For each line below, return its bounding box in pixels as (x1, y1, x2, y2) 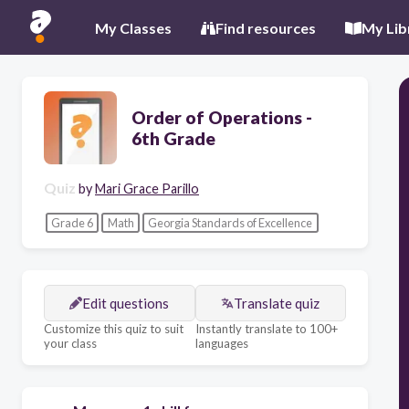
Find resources (215, 18, 316, 37)
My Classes (95, 18, 172, 37)
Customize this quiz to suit (44, 321, 184, 337)
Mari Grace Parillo (95, 181, 199, 196)
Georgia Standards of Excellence (148, 215, 313, 230)
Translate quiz (234, 295, 320, 312)
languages (194, 336, 248, 351)
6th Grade (131, 128, 215, 149)
